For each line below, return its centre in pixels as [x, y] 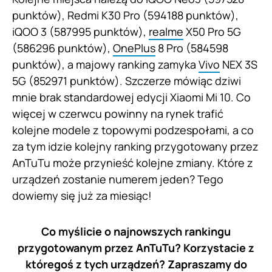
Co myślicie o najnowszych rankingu [136, 232]
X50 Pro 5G [212, 32]
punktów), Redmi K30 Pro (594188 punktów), [125, 15]
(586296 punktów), [63, 48]
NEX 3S [239, 65]
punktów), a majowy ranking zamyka [105, 65]
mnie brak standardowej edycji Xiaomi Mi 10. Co [131, 97]
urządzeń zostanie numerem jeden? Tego [118, 179]
